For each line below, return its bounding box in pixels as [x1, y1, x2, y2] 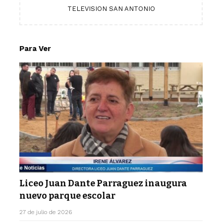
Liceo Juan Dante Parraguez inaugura [19, 178, 187, 189]
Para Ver [19, 44, 51, 53]
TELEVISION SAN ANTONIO [67, 5, 155, 12]
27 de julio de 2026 [19, 209, 72, 216]
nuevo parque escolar [19, 190, 115, 201]
